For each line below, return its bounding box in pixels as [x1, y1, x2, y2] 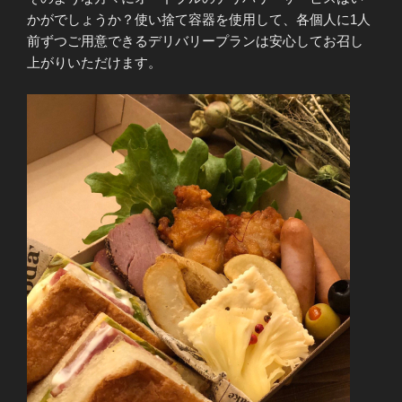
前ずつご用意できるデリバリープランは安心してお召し [27, 33, 363, 49]
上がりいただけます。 [27, 55, 162, 71]
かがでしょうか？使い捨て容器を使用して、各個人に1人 [27, 12, 371, 28]
